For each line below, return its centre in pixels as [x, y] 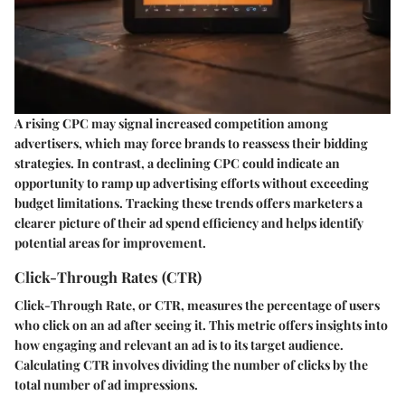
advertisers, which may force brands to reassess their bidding [191, 143]
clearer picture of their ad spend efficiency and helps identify [189, 222]
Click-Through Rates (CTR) [108, 276]
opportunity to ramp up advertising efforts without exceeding [192, 183]
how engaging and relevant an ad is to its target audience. [179, 345]
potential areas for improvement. [110, 242]
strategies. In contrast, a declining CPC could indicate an [177, 163]
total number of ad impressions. [106, 385]
